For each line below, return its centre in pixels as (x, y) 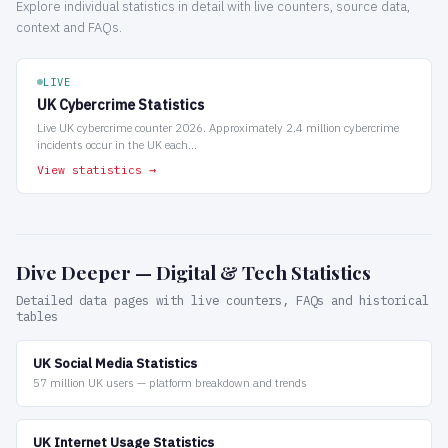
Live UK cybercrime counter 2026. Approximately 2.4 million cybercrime (218, 127)
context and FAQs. (69, 28)
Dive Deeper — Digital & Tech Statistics (193, 272)
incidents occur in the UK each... (117, 144)
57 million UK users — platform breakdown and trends (170, 383)
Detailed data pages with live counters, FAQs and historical (222, 299)
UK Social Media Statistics (115, 364)
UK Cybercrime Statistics (120, 104)
